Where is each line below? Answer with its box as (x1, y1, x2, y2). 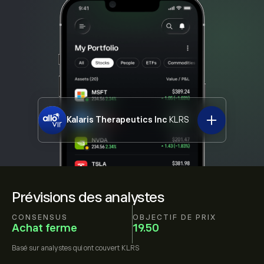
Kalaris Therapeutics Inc (67, 115, 167, 124)
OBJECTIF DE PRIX (132, 213, 216, 222)
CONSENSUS (12, 213, 68, 222)
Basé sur (12, 244, 41, 252)
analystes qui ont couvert (41, 244, 120, 252)
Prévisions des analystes (12, 189, 164, 205)
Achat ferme (12, 222, 77, 234)
